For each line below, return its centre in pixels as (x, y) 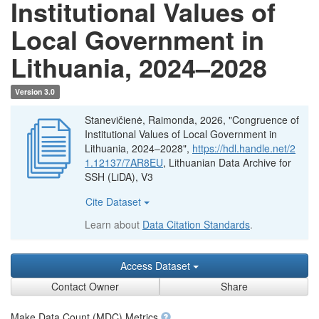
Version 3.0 (35, 91)
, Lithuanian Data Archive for (227, 162)
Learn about (114, 224)
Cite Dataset (115, 202)
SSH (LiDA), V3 (119, 177)
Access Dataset (157, 266)
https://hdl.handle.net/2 (244, 148)
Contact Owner (85, 286)
